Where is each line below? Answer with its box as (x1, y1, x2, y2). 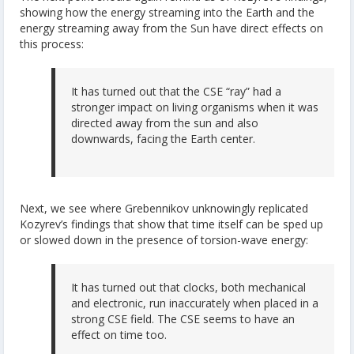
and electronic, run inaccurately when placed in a (71, 295, 318, 311)
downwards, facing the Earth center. (71, 131, 255, 147)
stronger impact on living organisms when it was (71, 100, 318, 115)
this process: (20, 36, 84, 52)
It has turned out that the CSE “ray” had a (71, 84, 281, 100)
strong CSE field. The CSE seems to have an (71, 311, 295, 326)
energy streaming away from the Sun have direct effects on (20, 21, 323, 36)
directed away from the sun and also (71, 115, 258, 131)
